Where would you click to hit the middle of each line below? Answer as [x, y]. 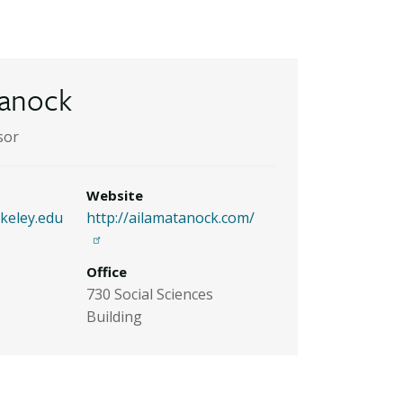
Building [114, 317]
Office [107, 272]
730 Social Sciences [150, 294]
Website [115, 195]
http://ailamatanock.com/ [170, 218]
